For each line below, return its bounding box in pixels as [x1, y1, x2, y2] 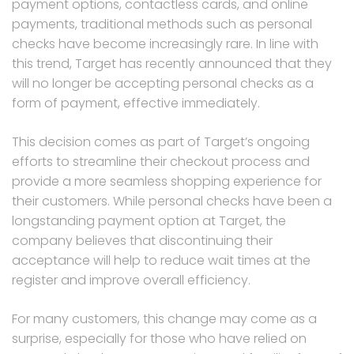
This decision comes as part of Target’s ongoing [12, 132, 310, 151]
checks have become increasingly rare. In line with [12, 34, 318, 53]
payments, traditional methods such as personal [12, 14, 312, 33]
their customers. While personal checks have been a [12, 191, 332, 210]
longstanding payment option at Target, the [12, 211, 286, 230]
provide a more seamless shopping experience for [12, 171, 322, 190]
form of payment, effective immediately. [12, 93, 260, 112]
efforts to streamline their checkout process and [12, 152, 310, 171]
